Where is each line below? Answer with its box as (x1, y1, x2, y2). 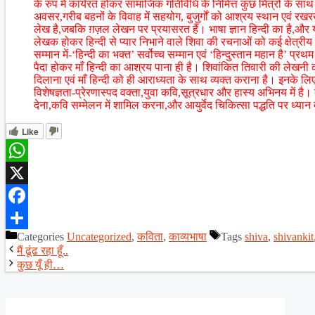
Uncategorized (67, 230, 131, 243)
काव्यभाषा (169, 230, 207, 243)
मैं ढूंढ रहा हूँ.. (17, 244, 68, 257)
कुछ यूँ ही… (17, 258, 64, 271)
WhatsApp (6, 166, 53, 179)
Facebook (6, 211, 49, 224)
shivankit (274, 230, 314, 243)
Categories (17, 230, 67, 243)
